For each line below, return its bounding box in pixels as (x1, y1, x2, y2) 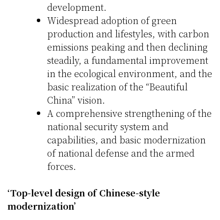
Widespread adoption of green (47, 14, 177, 27)
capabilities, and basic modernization (47, 133, 206, 146)
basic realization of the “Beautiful (47, 80, 188, 93)
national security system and (47, 120, 168, 133)
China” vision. (47, 93, 105, 107)
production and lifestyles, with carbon (47, 27, 209, 40)
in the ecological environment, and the (47, 67, 212, 80)
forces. (47, 160, 76, 173)
